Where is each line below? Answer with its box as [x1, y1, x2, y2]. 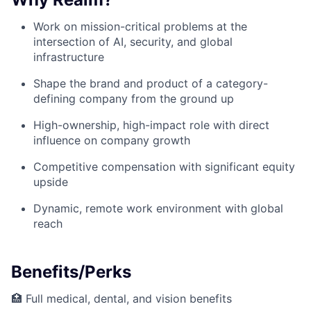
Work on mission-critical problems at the [33, 19, 247, 34]
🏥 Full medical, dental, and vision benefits [11, 292, 232, 306]
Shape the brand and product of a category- [33, 76, 268, 91]
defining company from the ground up [33, 92, 234, 106]
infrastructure [33, 50, 104, 65]
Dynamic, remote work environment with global [33, 201, 283, 216]
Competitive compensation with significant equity [33, 160, 295, 174]
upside [33, 175, 68, 190]
